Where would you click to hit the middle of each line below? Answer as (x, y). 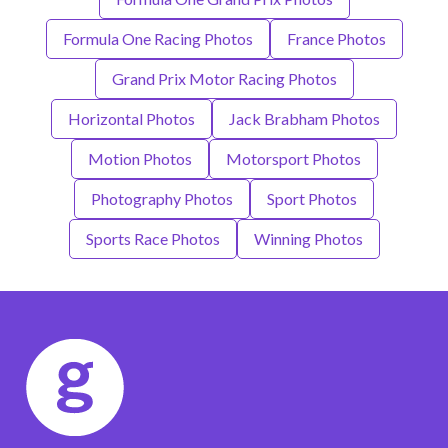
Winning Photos (308, 239)
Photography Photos (162, 199)
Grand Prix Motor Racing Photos (224, 79)
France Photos (336, 39)
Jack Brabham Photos (304, 119)
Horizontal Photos (131, 119)
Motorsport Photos (293, 159)
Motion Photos (139, 159)
